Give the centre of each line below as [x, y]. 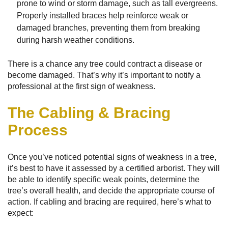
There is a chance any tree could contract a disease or [105, 64]
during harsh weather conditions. [75, 40]
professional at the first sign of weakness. [81, 86]
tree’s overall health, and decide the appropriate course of [111, 191]
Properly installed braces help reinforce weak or [102, 16]
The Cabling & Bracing [89, 113]
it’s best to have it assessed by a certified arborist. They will [114, 168]
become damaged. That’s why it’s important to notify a [104, 75]
